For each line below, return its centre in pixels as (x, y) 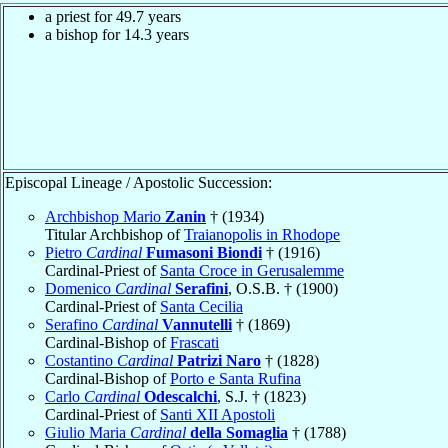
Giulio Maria (87, 432)
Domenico (80, 288)
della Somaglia (239, 432)
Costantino (81, 360)
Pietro (65, 252)
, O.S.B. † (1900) (283, 288)
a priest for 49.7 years (113, 16)
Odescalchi (180, 396)
